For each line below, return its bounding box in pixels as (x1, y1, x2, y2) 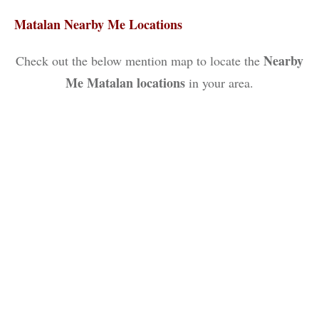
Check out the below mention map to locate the (16, 52, 263, 70)
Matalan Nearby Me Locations (14, 15, 182, 34)
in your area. (185, 74, 253, 92)
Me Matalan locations (66, 73, 185, 93)
